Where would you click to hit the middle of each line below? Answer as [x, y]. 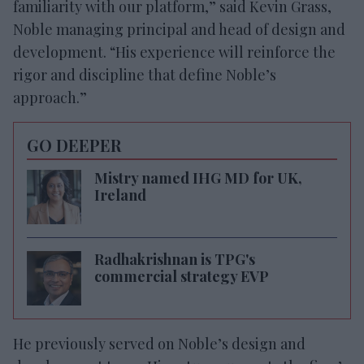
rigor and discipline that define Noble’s [145, 74]
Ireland [120, 195]
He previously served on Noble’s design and [159, 343]
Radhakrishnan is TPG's [175, 259]
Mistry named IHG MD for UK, [198, 178]
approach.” [50, 97]
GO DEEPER [74, 145]
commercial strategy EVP [182, 276]
